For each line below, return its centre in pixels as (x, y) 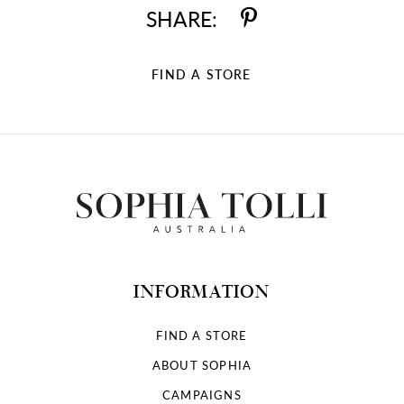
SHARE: (181, 19)
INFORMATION (202, 291)
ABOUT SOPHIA (202, 365)
